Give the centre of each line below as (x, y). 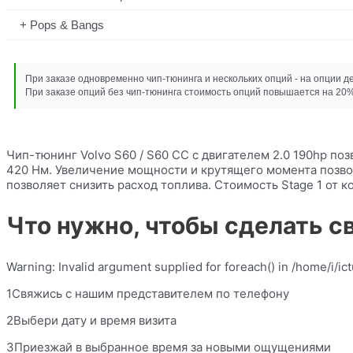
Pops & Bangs (67, 24)
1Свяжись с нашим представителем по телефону (148, 294)
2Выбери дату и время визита (91, 321)
